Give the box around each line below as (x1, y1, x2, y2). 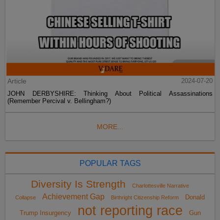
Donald (185, 193, 205, 201)
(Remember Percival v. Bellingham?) (7, 97, 111, 105)
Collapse (15, 194, 36, 200)
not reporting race (77, 203, 183, 218)
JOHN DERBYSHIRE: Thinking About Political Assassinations (7, 89, 213, 97)
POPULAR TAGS (79, 159, 141, 167)
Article (7, 77, 27, 85)
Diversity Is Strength (31, 178, 126, 190)
